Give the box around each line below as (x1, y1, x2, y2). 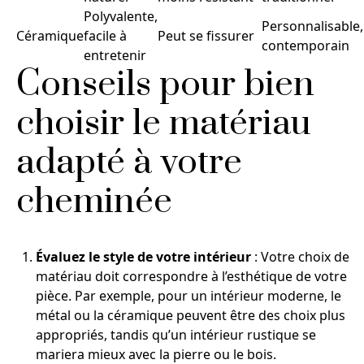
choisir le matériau (16, 102, 311, 146)
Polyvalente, (84, 7, 158, 26)
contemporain (262, 37, 349, 55)
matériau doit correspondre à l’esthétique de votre (36, 267, 347, 286)
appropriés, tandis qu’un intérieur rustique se (36, 326, 316, 344)
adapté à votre (16, 141, 242, 185)
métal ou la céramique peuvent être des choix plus (36, 306, 345, 325)
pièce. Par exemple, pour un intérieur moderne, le (36, 287, 341, 305)
